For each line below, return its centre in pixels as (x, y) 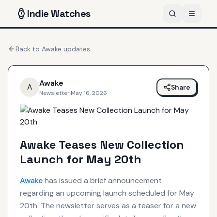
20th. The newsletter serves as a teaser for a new (108, 205)
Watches (70, 14)
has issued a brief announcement (102, 180)
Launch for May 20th (81, 159)
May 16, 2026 (89, 93)
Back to (29, 49)
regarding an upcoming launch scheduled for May (107, 193)
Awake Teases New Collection (102, 144)
